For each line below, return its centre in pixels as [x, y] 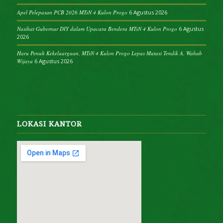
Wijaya [25, 61]
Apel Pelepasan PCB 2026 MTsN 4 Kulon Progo [72, 12]
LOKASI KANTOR [49, 124]
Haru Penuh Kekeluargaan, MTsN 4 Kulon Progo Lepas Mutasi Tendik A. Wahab [109, 53]
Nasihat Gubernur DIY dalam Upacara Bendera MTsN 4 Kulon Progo [97, 29]
